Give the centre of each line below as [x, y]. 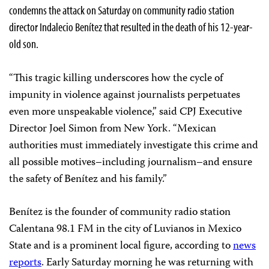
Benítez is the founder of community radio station [120, 213]
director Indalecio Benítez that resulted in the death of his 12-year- [131, 27]
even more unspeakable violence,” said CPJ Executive [125, 113]
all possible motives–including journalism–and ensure [131, 163]
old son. [24, 44]
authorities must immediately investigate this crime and [134, 146]
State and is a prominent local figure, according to [121, 246]
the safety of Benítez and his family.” [88, 180]
